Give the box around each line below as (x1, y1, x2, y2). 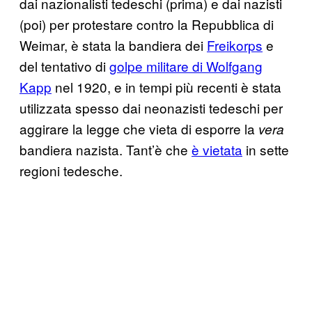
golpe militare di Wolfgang (109, 56, 263, 75)
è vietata (192, 139, 242, 159)
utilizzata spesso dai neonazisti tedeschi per (19, 97, 283, 117)
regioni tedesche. (19, 160, 123, 180)
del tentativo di (19, 56, 109, 75)
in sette (242, 139, 289, 159)
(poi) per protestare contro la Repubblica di (19, 14, 274, 33)
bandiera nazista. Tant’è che (19, 139, 192, 159)
